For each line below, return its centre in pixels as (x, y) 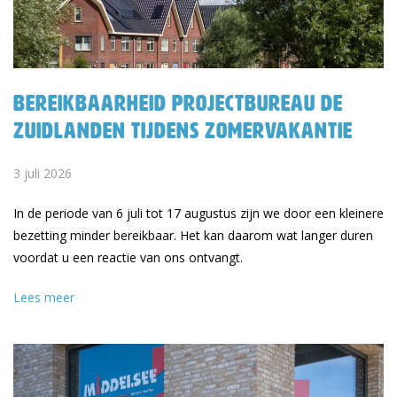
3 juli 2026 (43, 173)
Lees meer (44, 297)
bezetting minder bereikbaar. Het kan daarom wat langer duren (193, 235)
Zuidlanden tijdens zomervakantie (183, 130)
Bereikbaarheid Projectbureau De (178, 103)
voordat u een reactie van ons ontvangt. (128, 257)
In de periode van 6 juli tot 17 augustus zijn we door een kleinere (198, 213)
